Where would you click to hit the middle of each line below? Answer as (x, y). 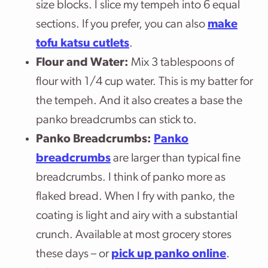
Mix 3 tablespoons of (181, 63)
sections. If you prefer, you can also (122, 25)
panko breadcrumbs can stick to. (116, 120)
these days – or (74, 254)
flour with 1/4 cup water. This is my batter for (144, 82)
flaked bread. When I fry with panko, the (135, 197)
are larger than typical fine (176, 159)
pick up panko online (169, 254)
